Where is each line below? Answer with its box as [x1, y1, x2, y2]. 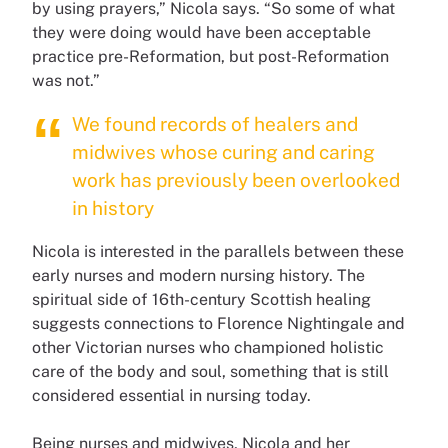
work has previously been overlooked [72, 169, 400, 192]
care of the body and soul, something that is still [32, 362, 389, 382]
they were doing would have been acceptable [32, 22, 371, 42]
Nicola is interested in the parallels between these [32, 242, 404, 262]
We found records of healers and [72, 113, 358, 136]
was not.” [32, 70, 100, 90]
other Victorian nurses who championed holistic [32, 338, 384, 358]
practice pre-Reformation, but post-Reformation [32, 46, 389, 66]
